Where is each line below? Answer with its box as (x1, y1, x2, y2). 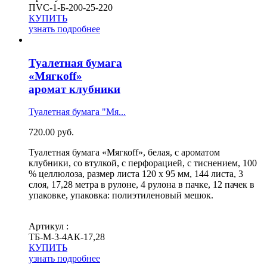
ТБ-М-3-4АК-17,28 (29, 232, 105, 243)
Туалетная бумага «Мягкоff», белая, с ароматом (29, 147, 220, 158)
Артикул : (29, 221, 69, 232)
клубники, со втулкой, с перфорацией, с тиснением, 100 (29, 158, 257, 169)
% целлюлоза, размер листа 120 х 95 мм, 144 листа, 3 (29, 169, 243, 179)
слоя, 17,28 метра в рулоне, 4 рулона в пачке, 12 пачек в (29, 179, 254, 190)
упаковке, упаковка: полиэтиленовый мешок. (29, 190, 213, 201)
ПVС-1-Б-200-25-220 (29, 2, 113, 13)
